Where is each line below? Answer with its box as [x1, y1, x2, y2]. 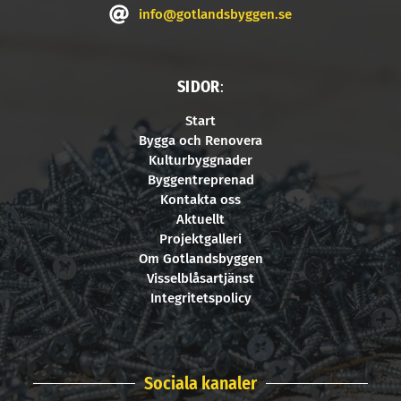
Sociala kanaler [144, 372, 257, 395]
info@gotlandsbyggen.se [138, 6, 292, 23]
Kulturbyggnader [149, 152, 252, 169]
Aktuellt [176, 211, 225, 228]
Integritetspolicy [149, 290, 252, 307]
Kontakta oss [160, 192, 241, 209]
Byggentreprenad [147, 172, 254, 189]
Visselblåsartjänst [147, 270, 254, 287]
